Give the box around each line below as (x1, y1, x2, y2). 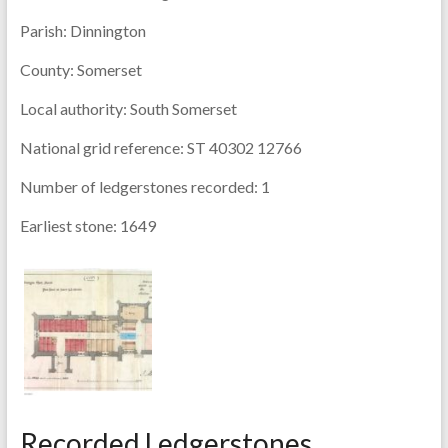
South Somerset (126, 98, 237, 118)
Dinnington (66, 20, 146, 40)
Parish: (19, 20, 67, 40)
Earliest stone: (19, 215, 117, 235)
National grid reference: (19, 137, 184, 157)
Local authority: (19, 98, 127, 118)
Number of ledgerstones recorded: (19, 176, 258, 196)
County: (19, 59, 74, 79)
